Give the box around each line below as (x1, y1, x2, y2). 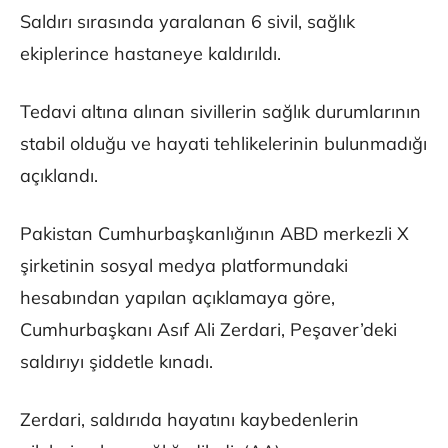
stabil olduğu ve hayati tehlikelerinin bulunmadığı (20, 132, 427, 156)
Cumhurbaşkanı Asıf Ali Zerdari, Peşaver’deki (20, 318, 397, 342)
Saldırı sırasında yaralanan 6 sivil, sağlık (20, 10, 355, 34)
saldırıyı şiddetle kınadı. (20, 350, 213, 374)
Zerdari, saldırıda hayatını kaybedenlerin (20, 408, 359, 432)
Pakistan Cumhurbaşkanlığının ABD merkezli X (20, 222, 409, 246)
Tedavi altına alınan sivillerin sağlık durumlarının (20, 100, 421, 124)
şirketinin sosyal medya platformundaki (20, 254, 348, 278)
